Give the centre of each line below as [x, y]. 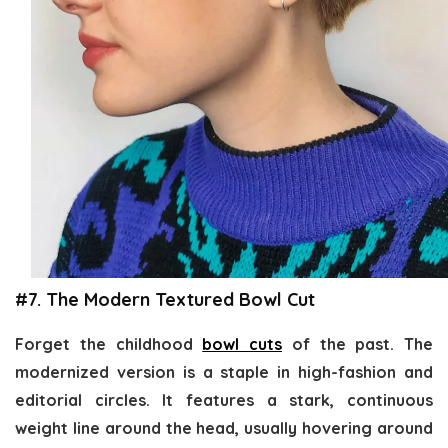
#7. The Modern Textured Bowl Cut [165, 299]
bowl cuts [242, 343]
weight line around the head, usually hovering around [224, 427]
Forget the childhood [109, 343]
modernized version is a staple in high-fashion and [224, 371]
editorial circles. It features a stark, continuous [224, 399]
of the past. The [357, 343]
